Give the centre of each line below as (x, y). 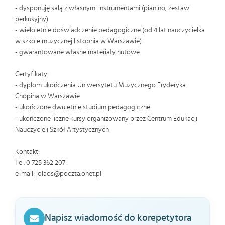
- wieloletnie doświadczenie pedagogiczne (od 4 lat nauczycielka (110, 30)
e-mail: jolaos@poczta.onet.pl (58, 174)
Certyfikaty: (32, 74)
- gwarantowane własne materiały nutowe (77, 52)
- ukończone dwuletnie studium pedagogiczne (83, 107)
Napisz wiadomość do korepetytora (118, 218)
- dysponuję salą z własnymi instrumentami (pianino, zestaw (102, 8)
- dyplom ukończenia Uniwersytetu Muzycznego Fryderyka (100, 85)
